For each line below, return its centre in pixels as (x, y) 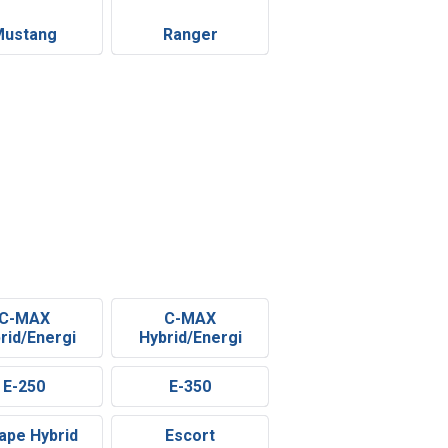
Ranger (190, 34)
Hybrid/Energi (190, 338)
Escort (190, 436)
